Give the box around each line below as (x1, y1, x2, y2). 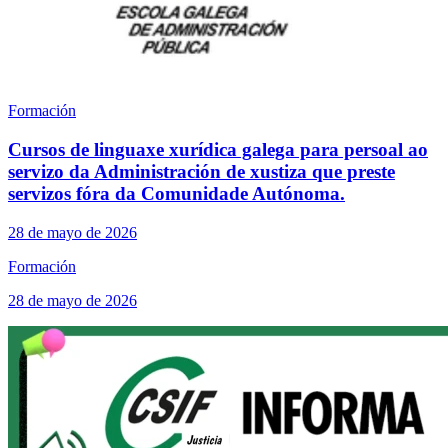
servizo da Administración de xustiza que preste (8, 160, 395, 182)
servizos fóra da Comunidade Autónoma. (8, 182, 345, 204)
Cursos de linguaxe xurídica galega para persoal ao (8, 138, 428, 160)
